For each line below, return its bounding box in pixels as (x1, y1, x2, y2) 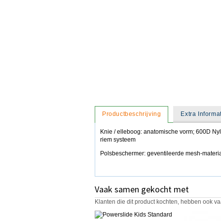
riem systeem (100, 136, 136, 144)
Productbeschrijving (102, 110, 161, 118)
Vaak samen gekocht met (95, 184, 189, 195)
